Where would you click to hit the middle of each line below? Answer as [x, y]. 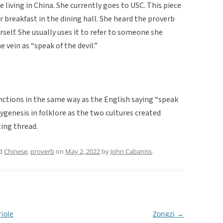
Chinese [16, 151]
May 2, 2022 [83, 151]
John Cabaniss [131, 151]
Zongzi [165, 214]
